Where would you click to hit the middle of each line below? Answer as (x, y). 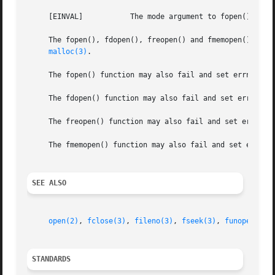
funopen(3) (246, 221)
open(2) (64, 221)
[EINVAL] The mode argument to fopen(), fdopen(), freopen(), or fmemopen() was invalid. (55, 17)
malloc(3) (68, 52)
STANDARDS (52, 259)
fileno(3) (154, 221)
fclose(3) (107, 221)
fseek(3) (199, 221)
